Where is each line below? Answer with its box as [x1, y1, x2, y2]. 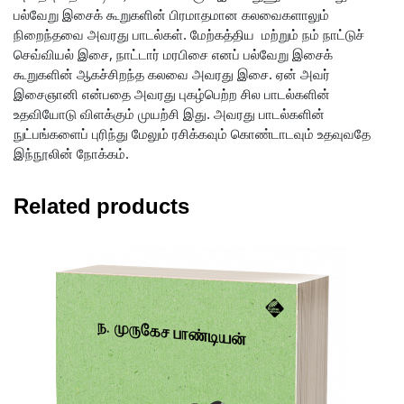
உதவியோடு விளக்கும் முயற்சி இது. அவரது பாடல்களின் [14, 105, 325, 124]
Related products [14, 195, 189, 223]
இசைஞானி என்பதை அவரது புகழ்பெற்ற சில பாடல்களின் [14, 85, 330, 104]
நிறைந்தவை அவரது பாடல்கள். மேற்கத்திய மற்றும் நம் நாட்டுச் [14, 25, 364, 44]
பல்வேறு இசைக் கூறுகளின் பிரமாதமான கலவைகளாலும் [14, 5, 329, 24]
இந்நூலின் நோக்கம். [14, 144, 129, 163]
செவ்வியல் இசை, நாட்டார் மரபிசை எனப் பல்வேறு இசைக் [14, 45, 333, 64]
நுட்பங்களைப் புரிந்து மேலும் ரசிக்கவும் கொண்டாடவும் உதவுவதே [14, 124, 371, 143]
